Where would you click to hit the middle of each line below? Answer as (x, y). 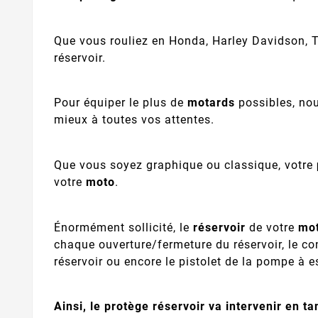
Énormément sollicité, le (124, 227)
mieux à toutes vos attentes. (134, 120)
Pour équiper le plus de (121, 103)
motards (211, 103)
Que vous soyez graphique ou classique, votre (183, 165)
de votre (274, 227)
